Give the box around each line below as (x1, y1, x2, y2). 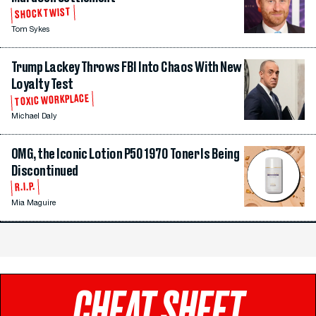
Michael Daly (11, 112, 57, 121)
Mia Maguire (11, 199, 56, 207)
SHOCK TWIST (14, 6, 72, 21)
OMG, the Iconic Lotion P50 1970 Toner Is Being (11, 147, 240, 162)
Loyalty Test (11, 77, 73, 92)
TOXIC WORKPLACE (14, 93, 90, 108)
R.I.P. (14, 181, 36, 193)
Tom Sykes (11, 25, 50, 34)
